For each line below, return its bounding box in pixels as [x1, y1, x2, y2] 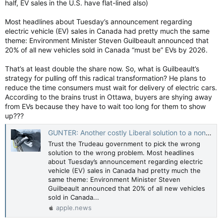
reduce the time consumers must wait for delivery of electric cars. [5, 83, 217, 92]
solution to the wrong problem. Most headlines [48, 148, 194, 157]
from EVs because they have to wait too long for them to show [5, 102, 206, 111]
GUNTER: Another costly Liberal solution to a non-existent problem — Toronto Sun [48, 128, 206, 137]
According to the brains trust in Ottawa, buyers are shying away [5, 92, 212, 101]
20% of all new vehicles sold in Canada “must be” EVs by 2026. [5, 45, 208, 54]
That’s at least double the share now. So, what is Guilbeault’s [5, 64, 199, 73]
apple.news [56, 203, 92, 212]
